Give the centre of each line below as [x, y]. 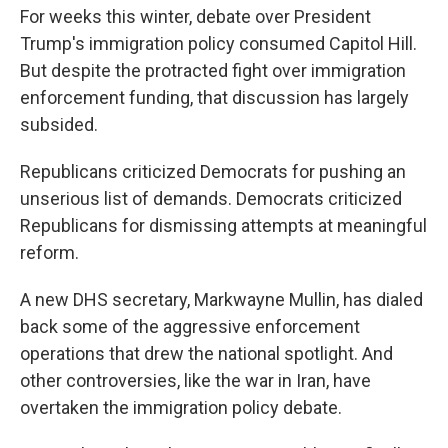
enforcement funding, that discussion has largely [214, 97]
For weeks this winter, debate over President [195, 16]
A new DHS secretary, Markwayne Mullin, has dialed [221, 299]
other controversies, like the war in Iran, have [195, 380]
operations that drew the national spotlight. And [206, 353]
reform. [49, 252]
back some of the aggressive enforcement [190, 326]
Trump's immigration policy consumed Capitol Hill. [218, 43]
